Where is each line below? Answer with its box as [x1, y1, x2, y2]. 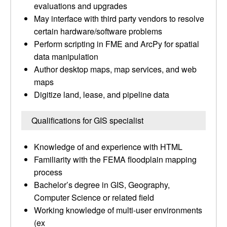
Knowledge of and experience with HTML [34, 141, 182, 153]
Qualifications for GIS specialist [31, 115, 143, 126]
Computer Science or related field [34, 192, 154, 203]
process [34, 166, 62, 178]
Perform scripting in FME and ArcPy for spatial [34, 38, 199, 50]
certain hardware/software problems [34, 25, 162, 37]
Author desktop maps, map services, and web [34, 63, 197, 75]
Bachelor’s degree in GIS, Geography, [34, 179, 170, 191]
